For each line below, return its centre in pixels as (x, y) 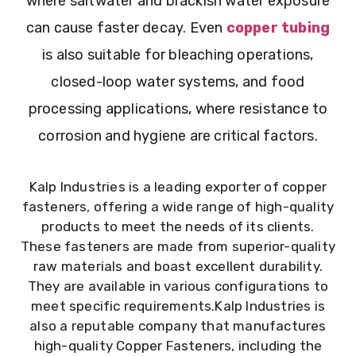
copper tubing (278, 28)
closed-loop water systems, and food (178, 82)
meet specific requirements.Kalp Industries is (178, 306)
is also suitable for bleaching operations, (178, 55)
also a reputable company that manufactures (178, 325)
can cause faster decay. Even (124, 28)
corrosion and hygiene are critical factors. (178, 136)
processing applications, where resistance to (178, 109)
